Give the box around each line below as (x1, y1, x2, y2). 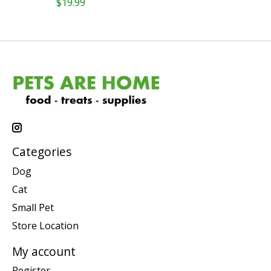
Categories (12, 143, 71, 160)
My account (12, 243, 76, 260)
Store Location (12, 218, 79, 232)
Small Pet (12, 200, 54, 214)
